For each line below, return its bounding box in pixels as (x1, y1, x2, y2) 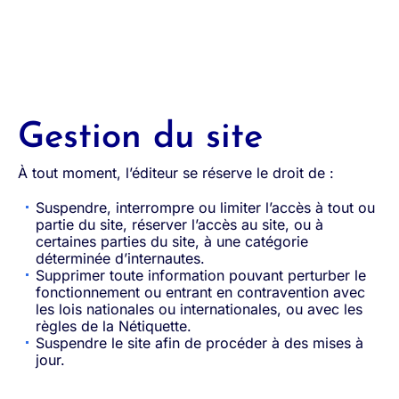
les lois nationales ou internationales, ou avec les (36, 300, 362, 318)
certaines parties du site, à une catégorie (36, 232, 308, 250)
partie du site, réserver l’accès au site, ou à (36, 216, 323, 233)
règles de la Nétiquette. (36, 317, 191, 335)
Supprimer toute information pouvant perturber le (36, 266, 366, 284)
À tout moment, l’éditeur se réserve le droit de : (18, 164, 334, 182)
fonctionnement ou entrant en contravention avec (36, 283, 365, 301)
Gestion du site (18, 120, 263, 156)
